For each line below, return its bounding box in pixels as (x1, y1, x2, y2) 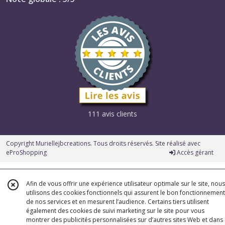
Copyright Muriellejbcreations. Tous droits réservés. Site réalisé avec (6, 139, 200, 148)
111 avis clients (88, 109, 137, 119)
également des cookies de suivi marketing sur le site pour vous (26, 206, 204, 215)
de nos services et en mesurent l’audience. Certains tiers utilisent (26, 197, 209, 206)
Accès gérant (175, 148, 213, 157)
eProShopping (6, 148, 47, 157)
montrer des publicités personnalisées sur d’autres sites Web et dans (26, 215, 223, 224)
